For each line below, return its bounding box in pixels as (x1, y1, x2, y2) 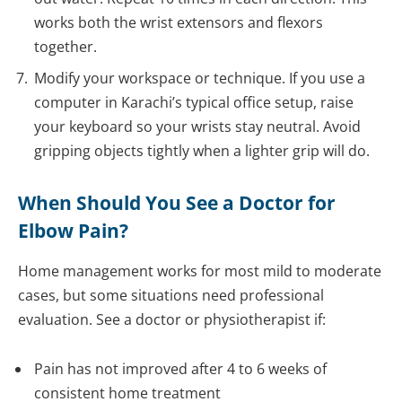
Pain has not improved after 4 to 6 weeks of (34, 359, 327, 380)
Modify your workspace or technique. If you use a (34, 68, 365, 89)
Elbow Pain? (18, 217, 128, 243)
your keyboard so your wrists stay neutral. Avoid (34, 117, 361, 137)
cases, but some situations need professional (18, 284, 324, 305)
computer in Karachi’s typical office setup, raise (34, 92, 354, 113)
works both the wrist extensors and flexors (34, 13, 323, 33)
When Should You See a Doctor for (18, 189, 336, 215)
